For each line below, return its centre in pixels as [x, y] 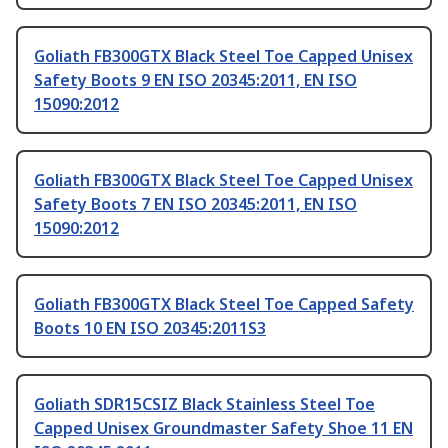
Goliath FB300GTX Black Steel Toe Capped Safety [224, 304]
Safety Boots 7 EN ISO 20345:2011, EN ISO [195, 204]
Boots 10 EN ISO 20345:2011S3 [150, 328]
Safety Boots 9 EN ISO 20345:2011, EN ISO [195, 80]
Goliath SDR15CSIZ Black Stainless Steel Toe [204, 404]
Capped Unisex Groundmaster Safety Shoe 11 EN [223, 428]
